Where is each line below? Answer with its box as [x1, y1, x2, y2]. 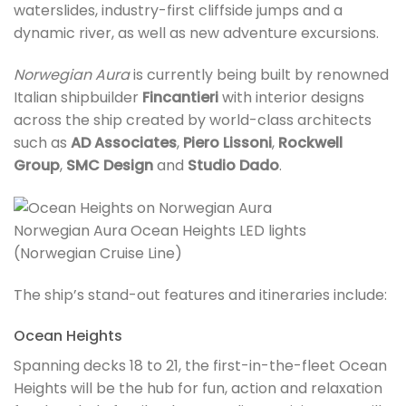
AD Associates [71, 131, 177, 153]
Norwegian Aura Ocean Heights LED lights [14, 219, 306, 241]
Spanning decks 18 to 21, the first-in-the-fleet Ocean [14, 355, 387, 377]
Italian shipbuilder [14, 86, 142, 108]
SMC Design [66, 154, 153, 176]
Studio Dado [188, 154, 279, 176]
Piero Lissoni [183, 131, 272, 153]
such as [14, 131, 71, 153]
